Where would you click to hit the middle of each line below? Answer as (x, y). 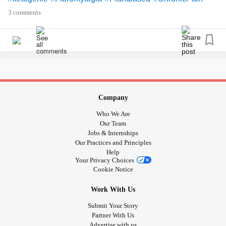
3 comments (24, 12)
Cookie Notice (113, 169)
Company (113, 98)
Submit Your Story (113, 205)
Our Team (113, 123)
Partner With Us (113, 215)
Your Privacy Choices (104, 160)
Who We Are (113, 114)
